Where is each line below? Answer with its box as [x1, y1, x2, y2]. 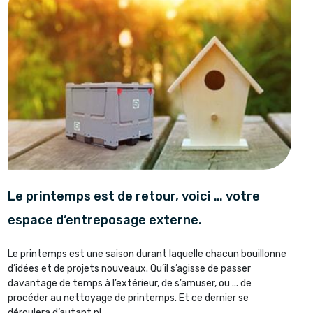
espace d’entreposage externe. [7, 212, 202, 228]
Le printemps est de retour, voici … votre [7, 189, 260, 205]
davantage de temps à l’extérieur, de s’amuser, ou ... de [7, 277, 252, 290]
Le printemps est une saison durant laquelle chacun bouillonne [7, 248, 286, 261]
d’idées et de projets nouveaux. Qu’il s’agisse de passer [7, 263, 251, 275]
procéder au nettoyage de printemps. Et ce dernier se [7, 292, 249, 305]
